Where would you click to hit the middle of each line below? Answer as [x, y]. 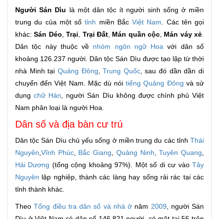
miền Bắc [114, 22]
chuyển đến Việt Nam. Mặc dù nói [71, 83]
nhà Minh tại [36, 71]
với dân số [184, 47]
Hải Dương [33, 165]
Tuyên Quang [181, 153]
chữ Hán [48, 96]
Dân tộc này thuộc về [54, 47]
